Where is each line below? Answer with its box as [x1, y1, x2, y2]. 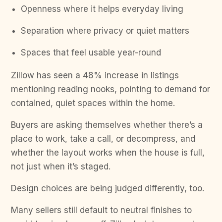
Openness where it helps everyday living [21, 3, 183, 14]
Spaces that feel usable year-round [21, 47, 161, 57]
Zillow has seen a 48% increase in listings [11, 70, 179, 80]
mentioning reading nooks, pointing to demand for [11, 84, 210, 94]
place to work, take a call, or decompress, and [11, 133, 195, 144]
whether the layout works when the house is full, [11, 147, 205, 158]
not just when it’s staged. [11, 161, 111, 171]
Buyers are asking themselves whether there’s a [11, 119, 203, 130]
